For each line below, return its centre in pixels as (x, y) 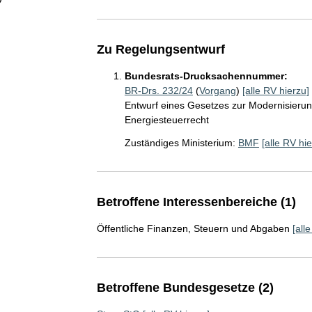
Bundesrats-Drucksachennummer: (206, 76)
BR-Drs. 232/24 (158, 90)
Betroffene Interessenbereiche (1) (196, 202)
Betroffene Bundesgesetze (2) (185, 287)
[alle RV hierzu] (275, 90)
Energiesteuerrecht (166, 119)
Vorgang (217, 90)
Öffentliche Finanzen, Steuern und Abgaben (193, 228)
